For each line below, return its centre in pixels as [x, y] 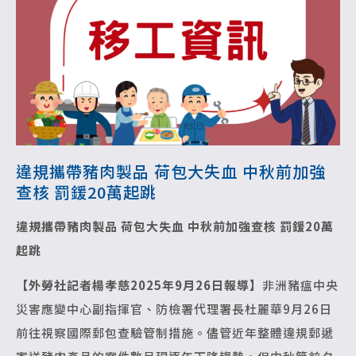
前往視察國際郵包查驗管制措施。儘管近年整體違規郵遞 [175, 333]
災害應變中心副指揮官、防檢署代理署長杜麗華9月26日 [174, 309]
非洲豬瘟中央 [300, 285]
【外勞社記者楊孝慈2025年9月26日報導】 [139, 285]
